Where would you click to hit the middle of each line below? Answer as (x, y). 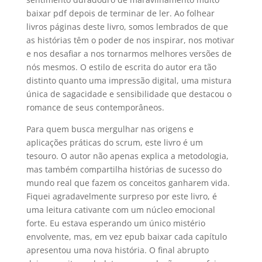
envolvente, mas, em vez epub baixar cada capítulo (126, 237)
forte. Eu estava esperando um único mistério (116, 223)
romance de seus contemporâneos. (95, 107)
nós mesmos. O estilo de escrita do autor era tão (121, 67)
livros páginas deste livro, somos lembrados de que (127, 27)
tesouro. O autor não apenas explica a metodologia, (127, 156)
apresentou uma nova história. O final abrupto (117, 250)
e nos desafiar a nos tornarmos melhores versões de (129, 54)
